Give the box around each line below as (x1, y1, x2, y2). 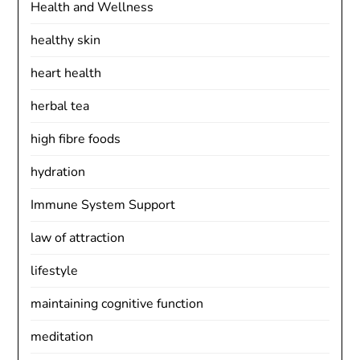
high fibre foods (31, 130, 121, 148)
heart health (31, 64, 102, 82)
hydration (31, 163, 86, 181)
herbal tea (31, 97, 90, 115)
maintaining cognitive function (31, 295, 204, 313)
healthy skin (31, 31, 101, 49)
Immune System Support (31, 196, 176, 214)
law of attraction (31, 229, 125, 247)
